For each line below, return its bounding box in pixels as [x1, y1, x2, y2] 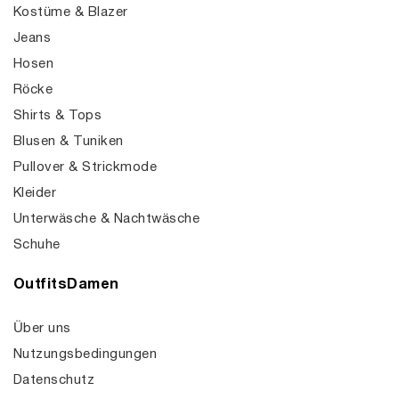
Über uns [13, 322, 71, 335]
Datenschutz [13, 374, 95, 387]
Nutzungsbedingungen [13, 348, 158, 361]
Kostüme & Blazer [13, 6, 128, 19]
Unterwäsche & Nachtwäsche [13, 213, 199, 225]
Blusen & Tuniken [13, 135, 124, 148]
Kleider [13, 187, 57, 199]
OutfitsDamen [13, 279, 119, 291]
